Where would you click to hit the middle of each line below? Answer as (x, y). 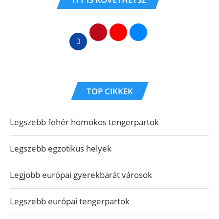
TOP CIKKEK (109, 91)
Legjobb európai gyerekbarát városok (81, 175)
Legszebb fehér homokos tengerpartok (84, 122)
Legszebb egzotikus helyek (61, 148)
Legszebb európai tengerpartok (70, 201)
